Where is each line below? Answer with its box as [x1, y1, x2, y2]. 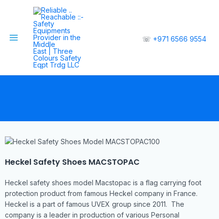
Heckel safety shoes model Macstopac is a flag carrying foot [5, 178, 201, 187]
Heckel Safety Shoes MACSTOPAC [5, 156, 140, 168]
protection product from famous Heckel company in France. [5, 189, 199, 198]
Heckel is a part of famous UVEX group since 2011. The [5, 200, 184, 209]
